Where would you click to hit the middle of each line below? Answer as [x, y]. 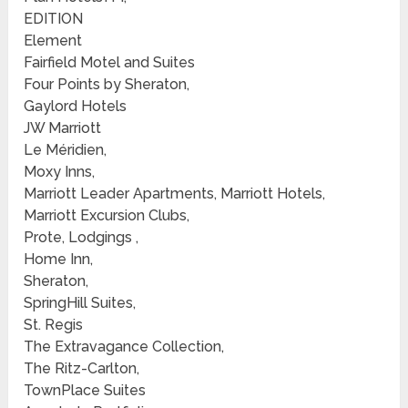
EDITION [54, 19]
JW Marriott [63, 128]
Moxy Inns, [60, 172]
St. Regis [54, 325]
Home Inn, [59, 260]
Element [53, 41]
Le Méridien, [66, 150]
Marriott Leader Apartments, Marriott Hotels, [175, 194]
